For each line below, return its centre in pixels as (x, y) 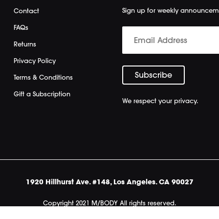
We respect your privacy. (160, 100)
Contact (27, 11)
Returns (25, 44)
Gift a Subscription (42, 94)
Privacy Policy (35, 60)
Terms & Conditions (44, 77)
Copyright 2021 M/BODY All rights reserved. (109, 203)
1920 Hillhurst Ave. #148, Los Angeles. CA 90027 (109, 182)
